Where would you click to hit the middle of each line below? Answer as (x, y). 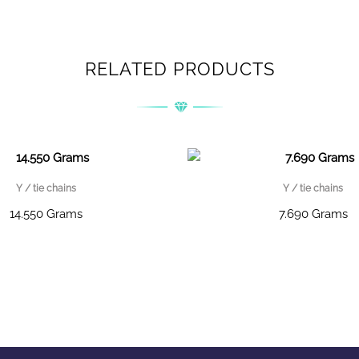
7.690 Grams (313, 214)
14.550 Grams (46, 214)
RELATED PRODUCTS (179, 69)
